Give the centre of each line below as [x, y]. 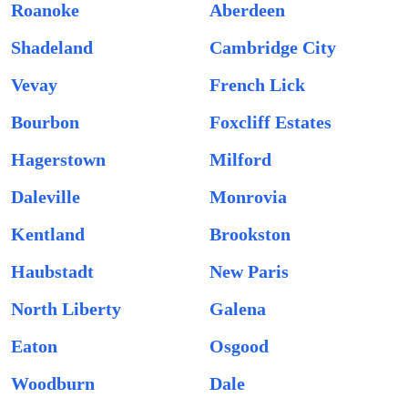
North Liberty [66, 309]
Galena [238, 309]
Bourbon [45, 122]
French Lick [257, 85]
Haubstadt [52, 271]
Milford [240, 159]
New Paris [249, 271]
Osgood [239, 346]
